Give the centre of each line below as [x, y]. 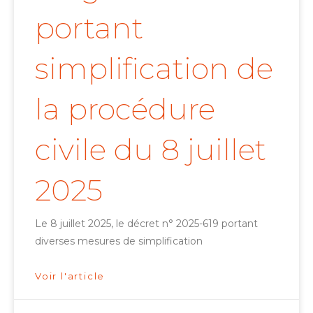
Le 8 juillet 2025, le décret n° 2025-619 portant [146, 223]
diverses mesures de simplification [119, 241]
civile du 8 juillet [151, 149]
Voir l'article [70, 276]
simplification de [154, 68]
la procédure [125, 109]
